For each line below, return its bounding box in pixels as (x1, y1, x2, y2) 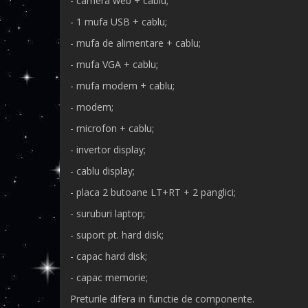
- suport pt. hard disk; (70, 228, 164, 241)
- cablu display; (70, 164, 135, 177)
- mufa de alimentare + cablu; (70, 36, 201, 49)
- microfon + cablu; (70, 122, 154, 135)
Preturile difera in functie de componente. (70, 292, 254, 305)
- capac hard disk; (70, 250, 147, 263)
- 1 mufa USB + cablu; (70, 15, 167, 28)
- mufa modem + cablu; (70, 79, 175, 92)
